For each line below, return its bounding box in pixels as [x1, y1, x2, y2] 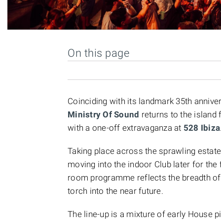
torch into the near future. [68, 186, 163, 196]
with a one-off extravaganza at [68, 123, 184, 133]
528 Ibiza [183, 123, 220, 133]
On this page [68, 47, 129, 59]
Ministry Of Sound [68, 110, 142, 119]
